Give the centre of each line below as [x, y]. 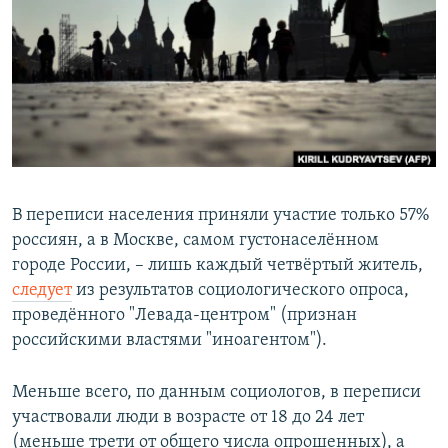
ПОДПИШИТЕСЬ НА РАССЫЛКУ [137, 54]
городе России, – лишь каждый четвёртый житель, [217, 266]
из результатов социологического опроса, [240, 291]
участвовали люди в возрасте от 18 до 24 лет [188, 418]
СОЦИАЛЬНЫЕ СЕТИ [77, 107]
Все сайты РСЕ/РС [104, 244]
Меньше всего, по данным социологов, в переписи [216, 393]
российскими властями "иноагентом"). [169, 341]
